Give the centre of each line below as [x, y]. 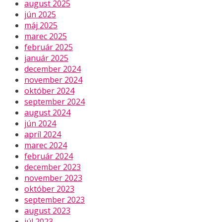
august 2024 [47, 112]
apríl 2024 [43, 134]
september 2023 [55, 199]
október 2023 [49, 189]
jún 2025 [40, 14]
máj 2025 [41, 25]
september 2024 [55, 101]
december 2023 [53, 167]
